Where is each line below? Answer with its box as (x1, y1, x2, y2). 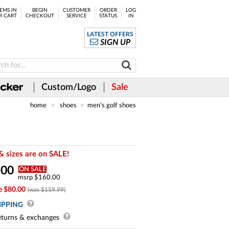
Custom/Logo (41, 83, 96, 92)
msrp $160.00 (18, 174, 60, 180)
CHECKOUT (26, 13, 54, 18)
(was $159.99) (28, 187, 65, 193)
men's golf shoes (87, 102, 136, 108)
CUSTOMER (63, 8, 90, 13)
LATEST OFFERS (87, 31, 133, 37)
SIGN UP (100, 38, 131, 47)
